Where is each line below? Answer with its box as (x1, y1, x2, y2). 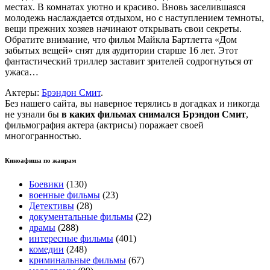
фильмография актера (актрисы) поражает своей (5, 119, 204, 130)
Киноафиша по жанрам (5, 156, 77, 164)
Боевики (29, 178, 64, 189)
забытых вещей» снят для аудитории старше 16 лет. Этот (5, 45, 238, 55)
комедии (29, 243, 64, 254)
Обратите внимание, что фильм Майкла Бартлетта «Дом (5, 34, 237, 45)
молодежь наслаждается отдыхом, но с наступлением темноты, (5, 12, 264, 23)
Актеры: (5, 87, 42, 98)
